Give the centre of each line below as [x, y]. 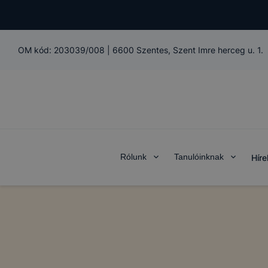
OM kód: [36, 50]
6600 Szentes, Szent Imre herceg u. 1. [188, 50]
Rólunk [133, 157]
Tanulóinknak [199, 157]
